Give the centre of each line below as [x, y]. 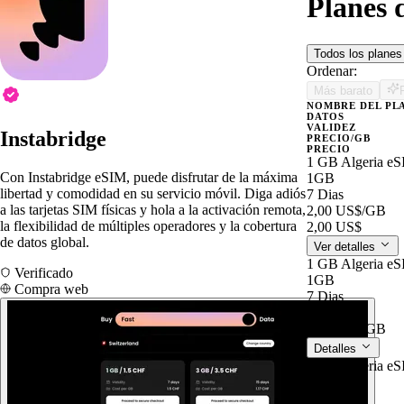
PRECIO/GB [339, 138]
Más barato [343, 90]
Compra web [50, 289]
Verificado [42, 272]
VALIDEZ [331, 127]
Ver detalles [346, 246]
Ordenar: [332, 70]
